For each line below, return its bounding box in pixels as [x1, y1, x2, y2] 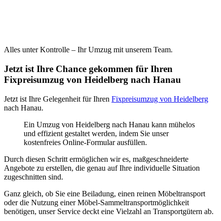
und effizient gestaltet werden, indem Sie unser [24, 129, 169, 138]
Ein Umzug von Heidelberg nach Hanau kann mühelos [24, 120, 195, 129]
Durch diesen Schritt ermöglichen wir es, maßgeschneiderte [4, 154, 188, 163]
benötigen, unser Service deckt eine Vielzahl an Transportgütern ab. [4, 207, 214, 216]
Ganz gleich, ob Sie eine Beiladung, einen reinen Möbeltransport [4, 189, 205, 198]
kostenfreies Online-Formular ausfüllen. [24, 138, 147, 147]
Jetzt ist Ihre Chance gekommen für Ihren [4, 63, 173, 74]
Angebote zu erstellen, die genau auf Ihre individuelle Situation [4, 163, 200, 172]
